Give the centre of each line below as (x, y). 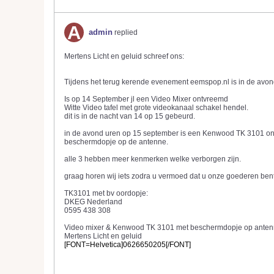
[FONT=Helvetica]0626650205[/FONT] (128, 245)
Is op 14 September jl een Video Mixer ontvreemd (146, 99)
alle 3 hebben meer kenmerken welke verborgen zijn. (153, 159)
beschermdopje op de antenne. (116, 142)
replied (125, 32)
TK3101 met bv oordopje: (106, 193)
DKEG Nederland (93, 202)
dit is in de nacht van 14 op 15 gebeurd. (130, 116)
